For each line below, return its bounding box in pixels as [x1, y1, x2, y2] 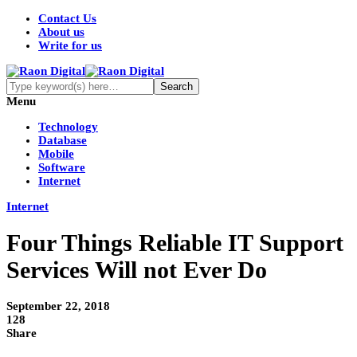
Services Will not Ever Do [6, 257, 267, 284]
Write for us [38, 39, 102, 52]
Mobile [38, 147, 74, 160]
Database [38, 134, 87, 147]
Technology [38, 120, 98, 133]
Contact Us [38, 12, 96, 25]
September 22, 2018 [6, 300, 110, 313]
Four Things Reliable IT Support [6, 229, 343, 257]
